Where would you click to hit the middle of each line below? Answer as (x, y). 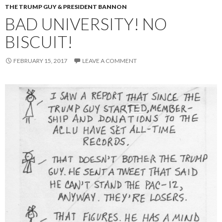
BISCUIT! (39, 42)
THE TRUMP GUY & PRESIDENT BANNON (66, 7)
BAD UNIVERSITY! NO (86, 24)
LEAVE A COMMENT (110, 61)
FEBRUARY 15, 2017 (40, 61)
